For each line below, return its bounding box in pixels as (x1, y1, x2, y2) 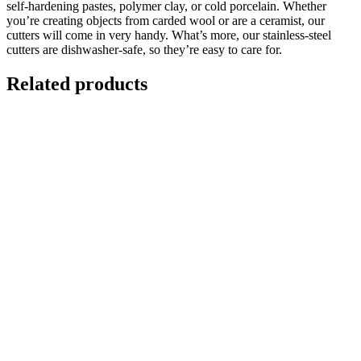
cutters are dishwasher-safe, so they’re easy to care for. (6, 42, 282, 56)
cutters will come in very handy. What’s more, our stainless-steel (6, 27, 331, 42)
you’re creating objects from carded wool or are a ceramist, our (6, 13, 325, 27)
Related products (6, 73, 147, 94)
